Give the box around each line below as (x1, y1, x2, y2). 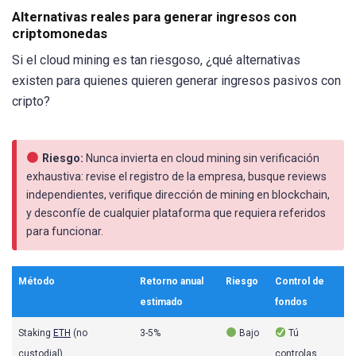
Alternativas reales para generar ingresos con (12, 8, 296, 25)
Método (18, 275, 55, 287)
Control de (275, 275, 324, 287)
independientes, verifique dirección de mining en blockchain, (26, 188, 330, 201)
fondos (275, 296, 308, 308)
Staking (18, 327, 53, 339)
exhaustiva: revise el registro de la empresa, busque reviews (26, 169, 327, 183)
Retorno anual (140, 275, 203, 287)
